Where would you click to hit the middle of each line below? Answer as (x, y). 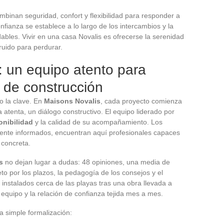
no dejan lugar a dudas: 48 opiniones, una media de (86, 162)
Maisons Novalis (72, 101)
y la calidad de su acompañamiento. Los (98, 122)
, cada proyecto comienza (141, 101)
